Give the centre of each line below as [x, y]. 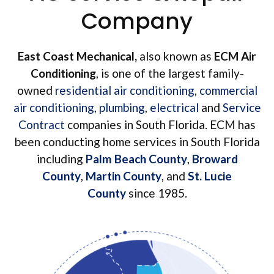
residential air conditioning [124, 91]
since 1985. [156, 193]
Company [137, 21]
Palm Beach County [136, 159]
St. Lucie [210, 176]
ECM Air [235, 56]
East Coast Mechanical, [79, 56]
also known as [177, 56]
